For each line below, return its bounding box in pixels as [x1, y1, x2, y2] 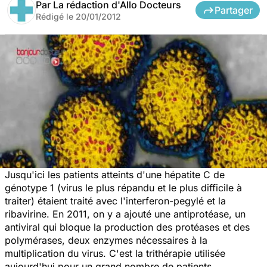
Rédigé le [36, 11, 76, 21]
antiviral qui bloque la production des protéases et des [5, 221, 250, 233]
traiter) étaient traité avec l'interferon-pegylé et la [5, 194, 226, 207]
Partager [215, 4, 253, 16]
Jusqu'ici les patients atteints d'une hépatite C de [5, 168, 225, 181]
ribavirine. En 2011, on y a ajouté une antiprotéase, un [5, 207, 246, 220]
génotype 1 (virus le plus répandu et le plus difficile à [5, 181, 242, 194]
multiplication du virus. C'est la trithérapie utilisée [5, 247, 225, 259]
